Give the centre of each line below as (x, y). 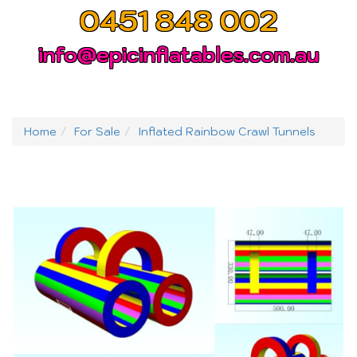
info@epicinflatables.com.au (178, 55)
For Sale (97, 131)
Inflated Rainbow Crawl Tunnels (227, 131)
